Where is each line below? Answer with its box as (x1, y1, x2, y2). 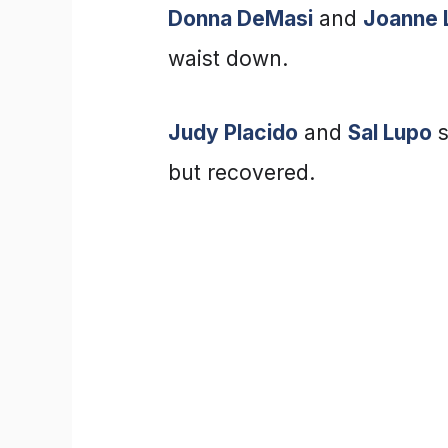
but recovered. (168, 159, 315, 185)
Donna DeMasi (168, 5, 313, 31)
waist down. (168, 45, 288, 71)
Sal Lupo (348, 119, 432, 145)
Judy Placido (168, 119, 298, 145)
